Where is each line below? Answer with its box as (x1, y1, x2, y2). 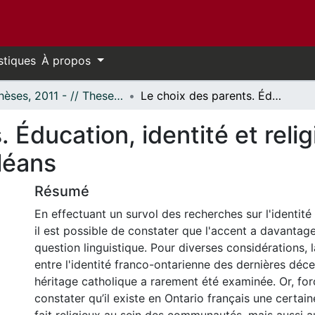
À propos (41, 53, 94, 67)
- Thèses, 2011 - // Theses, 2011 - (114, 89, 123, 103)
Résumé (34, 183, 89, 200)
